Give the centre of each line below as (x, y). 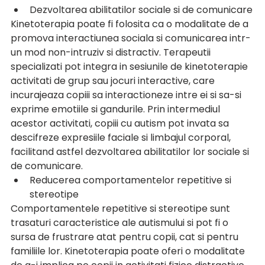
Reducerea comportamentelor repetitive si (132, 180)
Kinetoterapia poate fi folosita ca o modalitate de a (131, 24)
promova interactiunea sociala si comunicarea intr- (131, 38)
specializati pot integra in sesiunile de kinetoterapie (130, 67)
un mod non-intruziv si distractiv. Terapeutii (112, 53)
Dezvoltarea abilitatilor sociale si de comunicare (141, 10)
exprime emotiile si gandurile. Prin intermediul (117, 109)
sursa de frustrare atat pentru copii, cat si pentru (126, 237)
